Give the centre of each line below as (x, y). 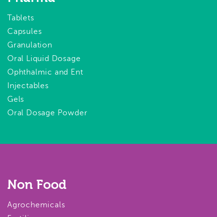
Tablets (21, 18)
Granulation (30, 45)
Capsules (25, 31)
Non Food (37, 185)
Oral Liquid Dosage (44, 58)
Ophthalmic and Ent (45, 72)
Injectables (28, 85)
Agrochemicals (36, 205)
